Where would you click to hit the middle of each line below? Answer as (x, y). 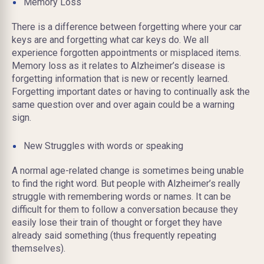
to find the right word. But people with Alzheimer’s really (126, 183)
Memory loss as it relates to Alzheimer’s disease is (118, 65)
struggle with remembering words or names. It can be (121, 196)
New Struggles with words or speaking (103, 146)
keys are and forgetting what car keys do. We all (110, 39)
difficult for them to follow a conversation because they (125, 209)
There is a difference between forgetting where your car (127, 27)
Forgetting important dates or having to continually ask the (131, 91)
